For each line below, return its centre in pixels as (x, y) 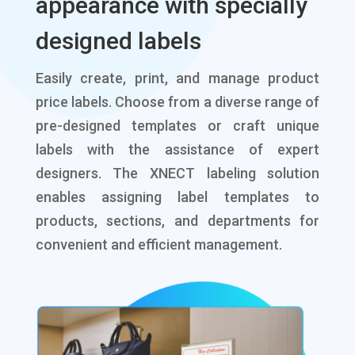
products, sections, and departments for (177, 221)
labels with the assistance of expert (177, 150)
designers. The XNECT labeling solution (177, 174)
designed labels (118, 41)
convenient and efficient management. (158, 245)
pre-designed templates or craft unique (177, 126)
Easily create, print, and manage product (177, 78)
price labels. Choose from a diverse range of (177, 102)
